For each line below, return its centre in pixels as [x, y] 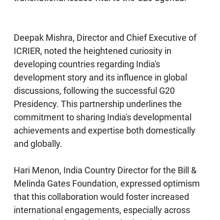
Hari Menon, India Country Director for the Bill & [105, 170]
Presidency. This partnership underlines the [98, 104]
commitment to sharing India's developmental [103, 117]
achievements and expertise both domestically [105, 130]
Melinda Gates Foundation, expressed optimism [107, 183]
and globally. [38, 143]
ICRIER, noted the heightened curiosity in [93, 51]
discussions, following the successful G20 [95, 90]
